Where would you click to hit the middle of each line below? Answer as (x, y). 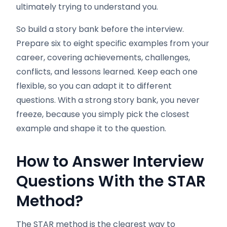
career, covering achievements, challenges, (103, 58)
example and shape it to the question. (91, 128)
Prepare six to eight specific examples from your (113, 43)
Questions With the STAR (111, 181)
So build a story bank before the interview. (100, 29)
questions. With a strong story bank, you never (108, 100)
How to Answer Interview (110, 162)
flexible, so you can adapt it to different (94, 86)
